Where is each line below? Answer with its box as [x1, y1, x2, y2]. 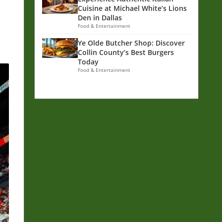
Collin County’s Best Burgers [78, 47, 174, 57]
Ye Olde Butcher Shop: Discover [78, 38, 185, 48]
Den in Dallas [78, 12, 122, 22]
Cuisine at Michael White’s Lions [78, 3, 187, 13]
